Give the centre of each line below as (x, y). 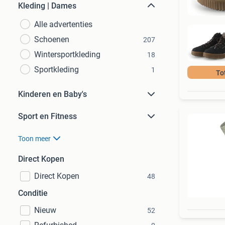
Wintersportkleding (67, 54)
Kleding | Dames (47, 6)
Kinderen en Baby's (52, 94)
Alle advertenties (63, 24)
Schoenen (52, 39)
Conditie (33, 193)
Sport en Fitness (47, 116)
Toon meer (34, 139)
